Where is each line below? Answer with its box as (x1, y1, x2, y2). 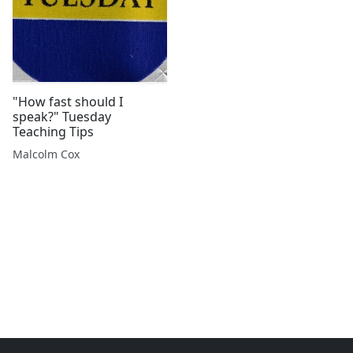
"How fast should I (13, 93, 123, 110)
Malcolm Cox (13, 147, 80, 162)
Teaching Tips (13, 123, 94, 140)
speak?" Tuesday (13, 108, 62, 125)
